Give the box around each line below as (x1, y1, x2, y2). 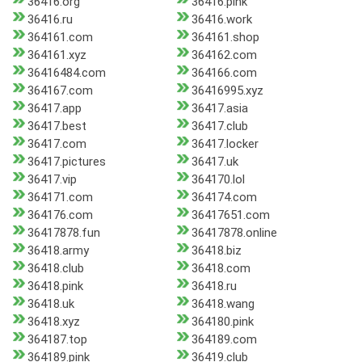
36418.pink (27, 279, 83, 294)
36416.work (191, 12, 252, 27)
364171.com (27, 190, 93, 205)
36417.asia (191, 101, 248, 116)
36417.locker (191, 137, 259, 152)
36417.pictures (27, 154, 106, 170)
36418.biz (191, 243, 242, 259)
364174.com (191, 190, 257, 205)
